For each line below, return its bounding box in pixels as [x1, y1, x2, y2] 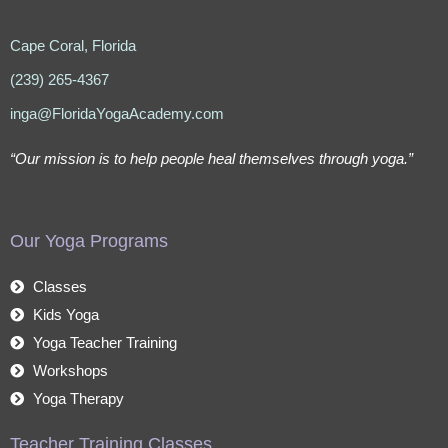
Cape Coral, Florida [10, 36, 136, 54]
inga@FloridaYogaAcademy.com [10, 104, 224, 122]
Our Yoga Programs [10, 230, 168, 251]
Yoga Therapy [32, 389, 124, 407]
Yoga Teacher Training [32, 333, 177, 351]
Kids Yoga [32, 305, 99, 323]
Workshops [32, 361, 108, 379]
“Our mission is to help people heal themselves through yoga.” [10, 149, 413, 167]
